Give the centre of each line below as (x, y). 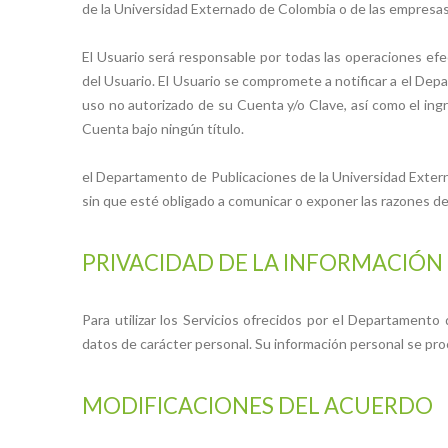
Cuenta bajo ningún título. (163, 128)
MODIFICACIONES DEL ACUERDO (257, 405)
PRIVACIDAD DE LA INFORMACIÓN (262, 262)
